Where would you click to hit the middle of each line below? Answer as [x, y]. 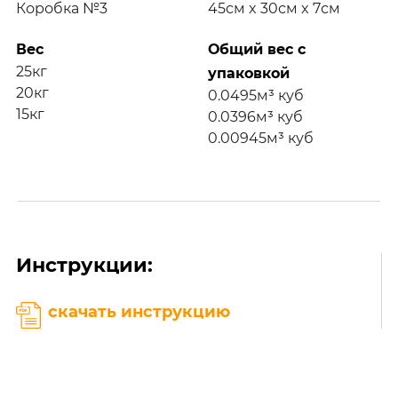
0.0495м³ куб [256, 95]
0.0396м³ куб [255, 116]
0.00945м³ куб [261, 138]
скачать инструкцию [139, 311]
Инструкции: [84, 265]
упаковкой [249, 73]
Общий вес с [257, 49]
